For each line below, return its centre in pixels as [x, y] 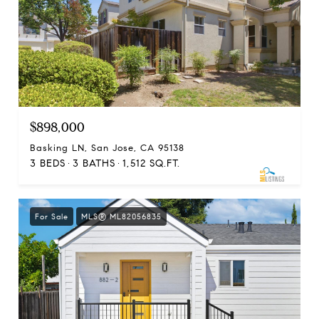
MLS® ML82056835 [121, 216]
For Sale [52, 216]
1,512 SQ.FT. [151, 163]
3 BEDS [48, 163]
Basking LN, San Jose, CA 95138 [107, 148]
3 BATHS [94, 163]
